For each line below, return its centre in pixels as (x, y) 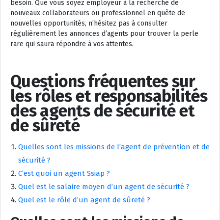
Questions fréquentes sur (103, 81)
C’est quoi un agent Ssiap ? (64, 173)
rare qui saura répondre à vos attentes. (72, 44)
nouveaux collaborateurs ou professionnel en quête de (98, 13)
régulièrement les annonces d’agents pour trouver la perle (104, 33)
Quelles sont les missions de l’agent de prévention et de (114, 147)
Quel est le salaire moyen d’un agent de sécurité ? (104, 186)
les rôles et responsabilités (109, 96)
